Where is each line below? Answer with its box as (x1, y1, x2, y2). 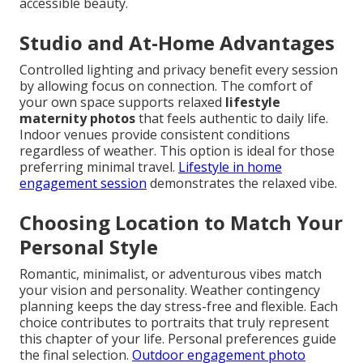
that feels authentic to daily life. (135, 109, 328, 128)
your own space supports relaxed (19, 93, 225, 112)
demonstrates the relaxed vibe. (147, 174, 337, 193)
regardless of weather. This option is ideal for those (19, 142, 335, 160)
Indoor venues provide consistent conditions (19, 126, 290, 144)
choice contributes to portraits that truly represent (19, 314, 329, 332)
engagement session (19, 174, 147, 193)
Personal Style (19, 233, 158, 261)
